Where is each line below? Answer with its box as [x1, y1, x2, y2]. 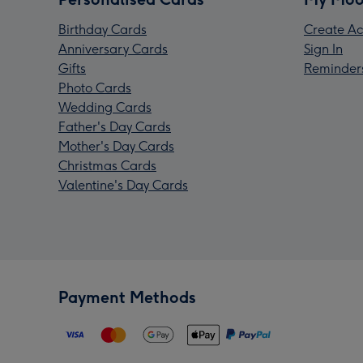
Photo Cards [58, 80, 131, 96]
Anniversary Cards [58, 41, 168, 58]
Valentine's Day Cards [58, 177, 188, 194]
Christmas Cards [58, 158, 156, 174]
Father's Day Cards [58, 119, 171, 135]
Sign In [304, 41, 343, 58]
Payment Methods [58, 288, 196, 308]
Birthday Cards [58, 22, 147, 38]
